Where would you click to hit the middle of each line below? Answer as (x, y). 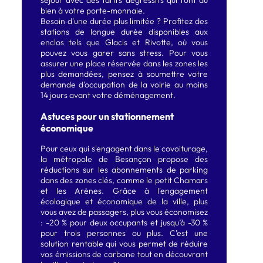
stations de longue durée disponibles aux (124, 32)
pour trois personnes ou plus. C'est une (124, 233)
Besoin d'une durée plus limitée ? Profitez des (124, 21)
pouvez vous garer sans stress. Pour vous (124, 53)
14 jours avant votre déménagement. (108, 95)
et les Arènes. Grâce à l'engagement (124, 191)
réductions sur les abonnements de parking (124, 170)
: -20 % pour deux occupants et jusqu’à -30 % (124, 223)
